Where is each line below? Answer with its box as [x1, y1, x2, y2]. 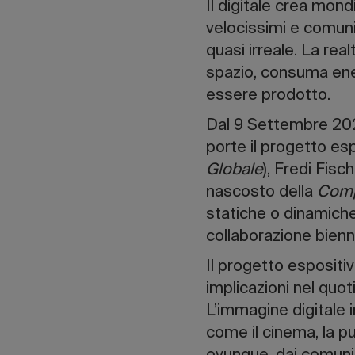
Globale [206, 162, 264, 179]
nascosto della [206, 185, 318, 201]
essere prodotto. [206, 88, 331, 105]
